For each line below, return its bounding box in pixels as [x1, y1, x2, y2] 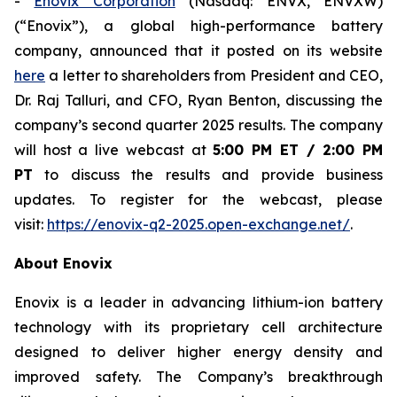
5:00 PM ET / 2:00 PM [213, 141, 384, 159]
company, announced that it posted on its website [14, 42, 383, 59]
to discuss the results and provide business [33, 166, 383, 183]
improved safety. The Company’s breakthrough [14, 368, 383, 385]
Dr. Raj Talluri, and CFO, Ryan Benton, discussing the [14, 91, 383, 109]
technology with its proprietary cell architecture [14, 318, 383, 336]
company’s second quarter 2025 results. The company [14, 116, 383, 134]
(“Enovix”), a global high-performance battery [14, 17, 383, 35]
